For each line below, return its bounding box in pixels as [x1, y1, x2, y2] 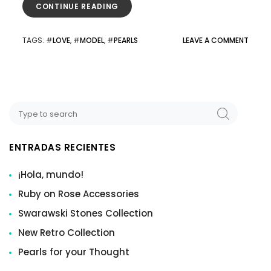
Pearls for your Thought [18, 245, 129, 258]
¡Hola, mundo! [18, 168, 83, 181]
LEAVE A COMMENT [183, 35, 249, 45]
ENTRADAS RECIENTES [9, 141, 116, 154]
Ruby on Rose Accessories [18, 187, 139, 200]
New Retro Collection [18, 226, 115, 239]
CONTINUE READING [36, 1, 119, 11]
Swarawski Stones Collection [18, 206, 153, 220]
